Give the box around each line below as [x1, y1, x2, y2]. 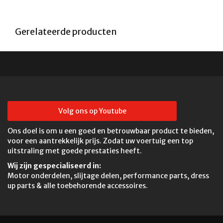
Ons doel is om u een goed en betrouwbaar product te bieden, [7, 126, 214, 135]
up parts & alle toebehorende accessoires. [7, 181, 148, 190]
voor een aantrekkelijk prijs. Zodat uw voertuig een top [7, 136, 193, 145]
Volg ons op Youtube [58, 106, 126, 115]
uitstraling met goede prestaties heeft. [7, 146, 142, 155]
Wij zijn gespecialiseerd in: [7, 161, 101, 170]
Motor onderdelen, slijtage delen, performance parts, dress [7, 171, 209, 180]
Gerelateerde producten [15, 25, 117, 37]
